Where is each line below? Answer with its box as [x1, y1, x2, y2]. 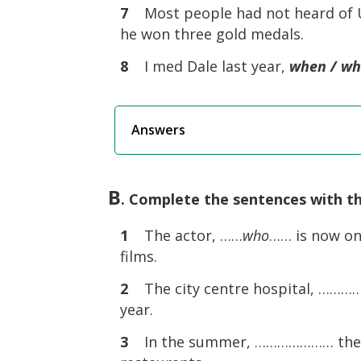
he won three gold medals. [120, 24, 305, 44]
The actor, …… [144, 226, 243, 245]
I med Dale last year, [128, 56, 290, 76]
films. [120, 247, 158, 266]
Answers [131, 121, 186, 139]
